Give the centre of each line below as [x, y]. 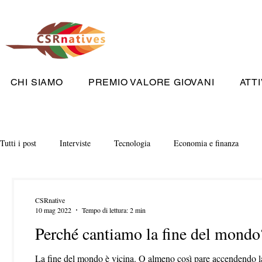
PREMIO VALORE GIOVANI [151, 82]
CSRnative [50, 200]
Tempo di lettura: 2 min [114, 210]
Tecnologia [132, 143]
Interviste [75, 143]
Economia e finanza [206, 143]
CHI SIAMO [37, 82]
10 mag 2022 [53, 210]
